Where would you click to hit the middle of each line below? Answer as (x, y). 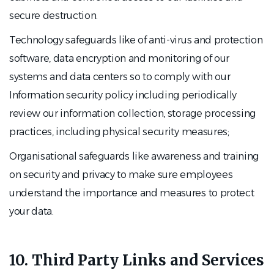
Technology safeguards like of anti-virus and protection (136, 40)
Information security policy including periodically (123, 95)
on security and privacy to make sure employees (121, 175)
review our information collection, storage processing (133, 113)
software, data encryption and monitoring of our (119, 58)
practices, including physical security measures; (119, 132)
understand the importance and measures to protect (132, 193)
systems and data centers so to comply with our (120, 77)
